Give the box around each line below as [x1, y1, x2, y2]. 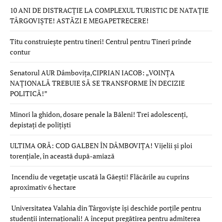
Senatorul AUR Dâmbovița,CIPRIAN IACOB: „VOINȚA [10, 67, 175, 77]
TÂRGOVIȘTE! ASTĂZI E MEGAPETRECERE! [10, 15, 150, 25]
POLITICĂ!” [10, 88, 48, 98]
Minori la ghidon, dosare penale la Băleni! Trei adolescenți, [10, 109, 187, 119]
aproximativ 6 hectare [10, 182, 76, 192]
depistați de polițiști [10, 119, 71, 129]
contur [10, 47, 32, 56]
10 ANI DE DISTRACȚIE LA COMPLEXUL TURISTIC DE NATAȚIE [10, 5, 209, 15]
